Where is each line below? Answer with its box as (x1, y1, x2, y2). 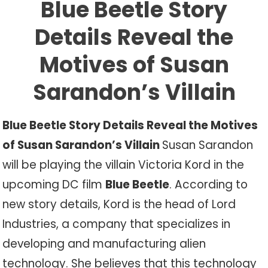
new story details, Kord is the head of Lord (2, 196, 236, 212)
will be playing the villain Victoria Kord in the (2, 157, 245, 173)
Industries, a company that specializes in (2, 216, 231, 232)
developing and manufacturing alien (2, 236, 206, 252)
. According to (169, 176, 248, 193)
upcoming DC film (2, 176, 106, 193)
